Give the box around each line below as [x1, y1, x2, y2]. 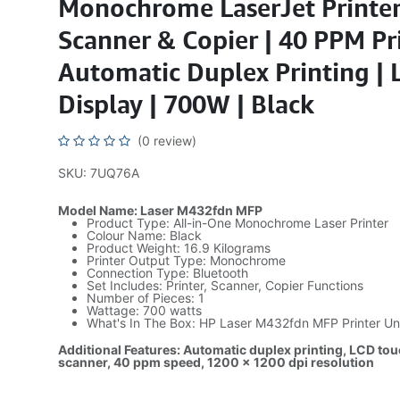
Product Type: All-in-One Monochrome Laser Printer [86, 215, 388, 230]
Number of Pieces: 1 [86, 290, 204, 305]
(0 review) [137, 133, 196, 148]
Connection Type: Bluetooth [86, 265, 248, 280]
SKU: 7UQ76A [57, 165, 139, 180]
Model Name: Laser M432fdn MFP [57, 203, 262, 218]
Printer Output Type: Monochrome [86, 253, 286, 268]
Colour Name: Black [86, 228, 202, 243]
